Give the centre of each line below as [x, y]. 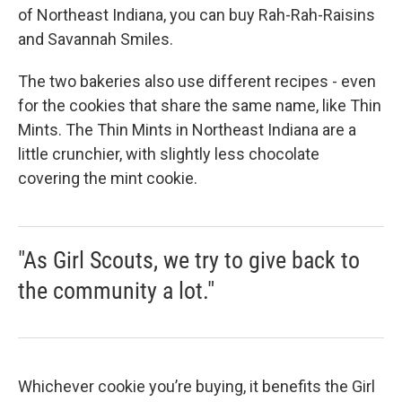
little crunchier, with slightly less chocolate [169, 154]
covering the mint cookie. [108, 178]
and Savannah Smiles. [96, 39]
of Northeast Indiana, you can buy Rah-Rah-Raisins [197, 15]
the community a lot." [116, 291]
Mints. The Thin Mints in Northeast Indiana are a [187, 130]
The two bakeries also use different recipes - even [197, 81]
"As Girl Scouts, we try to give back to [189, 260]
